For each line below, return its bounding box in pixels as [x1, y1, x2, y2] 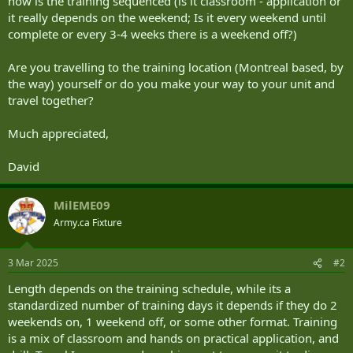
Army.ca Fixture [54, 215, 122, 229]
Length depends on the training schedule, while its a [8, 281, 291, 296]
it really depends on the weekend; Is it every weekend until [8, 9, 326, 25]
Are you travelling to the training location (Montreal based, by [8, 58, 344, 75]
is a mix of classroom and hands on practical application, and [8, 330, 339, 346]
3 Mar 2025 [8, 256, 58, 269]
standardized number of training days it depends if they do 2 [8, 297, 337, 313]
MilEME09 [54, 196, 110, 213]
